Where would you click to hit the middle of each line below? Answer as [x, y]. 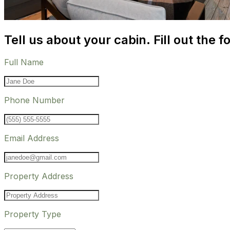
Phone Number [34, 100]
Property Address [39, 176]
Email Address [32, 138]
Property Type [33, 214]
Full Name [24, 62]
